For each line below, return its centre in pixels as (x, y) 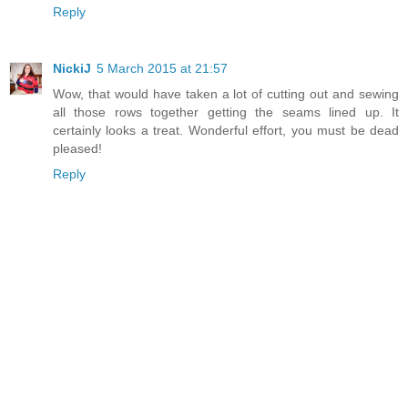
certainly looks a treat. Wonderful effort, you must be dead (226, 130)
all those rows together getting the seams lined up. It (226, 112)
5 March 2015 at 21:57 (162, 68)
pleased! (77, 148)
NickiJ (72, 68)
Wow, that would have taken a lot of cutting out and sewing (226, 93)
